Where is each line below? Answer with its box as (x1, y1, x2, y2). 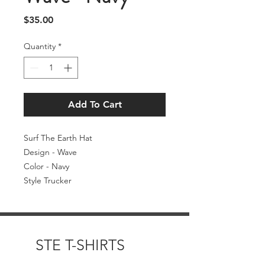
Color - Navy (24, 160, 69, 172)
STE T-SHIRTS (35, 235, 125, 254)
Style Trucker (24, 174, 72, 186)
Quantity (24, 40, 56, 51)
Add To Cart (67, 98, 122, 110)
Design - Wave (24, 146, 77, 157)
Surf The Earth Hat (24, 132, 92, 143)
